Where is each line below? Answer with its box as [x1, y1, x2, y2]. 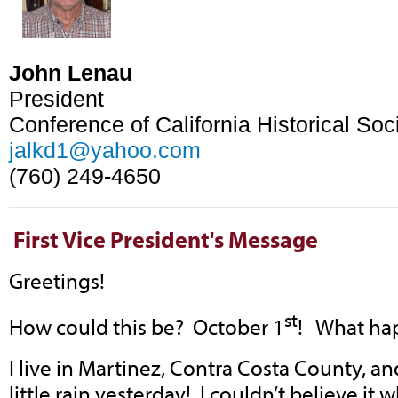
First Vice [13, 223, 106, 254]
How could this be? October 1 [9, 313, 284, 341]
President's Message [106, 223, 318, 254]
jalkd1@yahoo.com [9, 138, 201, 163]
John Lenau [9, 60, 132, 85]
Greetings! [9, 266, 105, 294]
